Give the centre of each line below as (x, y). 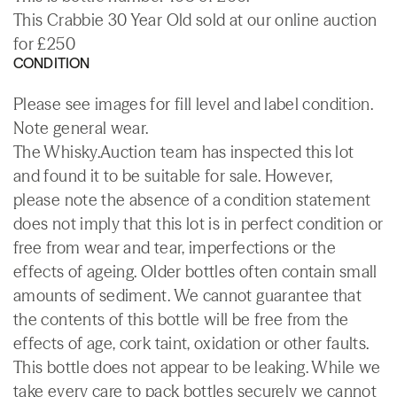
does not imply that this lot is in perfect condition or (198, 223)
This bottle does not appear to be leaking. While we (197, 367)
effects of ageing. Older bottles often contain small (195, 271)
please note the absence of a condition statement (192, 199)
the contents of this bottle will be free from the (181, 319)
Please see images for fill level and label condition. (194, 104)
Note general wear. (81, 128)
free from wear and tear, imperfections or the (175, 247)
